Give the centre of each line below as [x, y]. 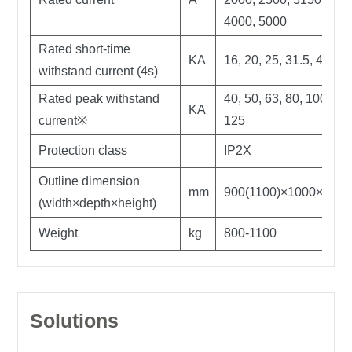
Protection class [83, 150]
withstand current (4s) [99, 71]
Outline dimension [90, 181]
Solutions [75, 321]
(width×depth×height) [98, 203]
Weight [59, 233]
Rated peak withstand [99, 99]
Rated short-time [85, 49]
